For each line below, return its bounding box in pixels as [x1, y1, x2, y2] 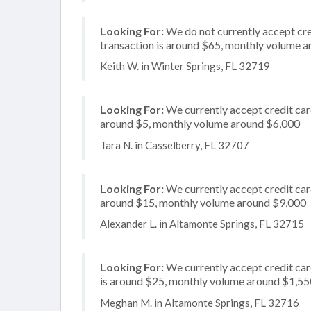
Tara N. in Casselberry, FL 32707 [100, 138, 249, 151]
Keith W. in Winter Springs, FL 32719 [100, 60, 270, 72]
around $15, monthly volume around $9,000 [100, 195, 306, 209]
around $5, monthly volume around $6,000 [100, 117, 300, 130]
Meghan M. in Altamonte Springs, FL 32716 [100, 296, 299, 309]
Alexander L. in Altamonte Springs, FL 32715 [100, 217, 304, 230]
